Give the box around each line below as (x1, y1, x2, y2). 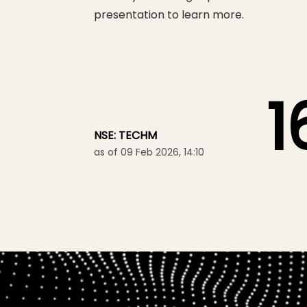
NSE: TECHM (94, 127, 158, 143)
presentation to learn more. (94, 7, 245, 23)
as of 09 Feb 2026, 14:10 (94, 145, 205, 159)
